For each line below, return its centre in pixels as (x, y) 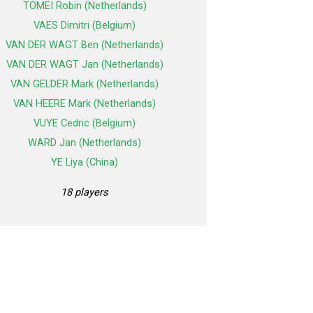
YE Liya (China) (85, 162)
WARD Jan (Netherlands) (85, 143)
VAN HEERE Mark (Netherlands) (85, 104)
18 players (85, 192)
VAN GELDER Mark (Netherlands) (85, 84)
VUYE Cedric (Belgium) (85, 123)
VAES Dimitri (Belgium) (85, 26)
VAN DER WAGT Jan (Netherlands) (85, 65)
